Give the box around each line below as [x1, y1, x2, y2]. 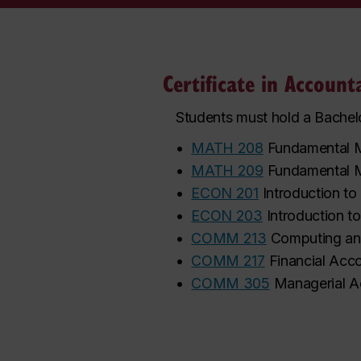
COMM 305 [191, 275, 270, 292]
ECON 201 [191, 185, 259, 201]
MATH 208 [191, 139, 263, 156]
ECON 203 [191, 207, 263, 224]
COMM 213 [191, 230, 267, 247]
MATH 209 [191, 162, 263, 179]
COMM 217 [191, 252, 265, 269]
